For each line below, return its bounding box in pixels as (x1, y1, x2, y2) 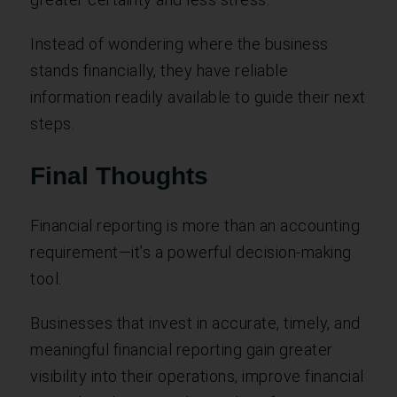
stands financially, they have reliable (30, 60, 289, 80)
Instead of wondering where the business (30, 34, 329, 53)
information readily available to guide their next (30, 87, 366, 106)
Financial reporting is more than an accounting (30, 215, 361, 235)
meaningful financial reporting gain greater (30, 339, 333, 359)
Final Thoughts (30, 161, 209, 190)
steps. (30, 113, 75, 133)
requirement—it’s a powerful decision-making (30, 242, 352, 261)
